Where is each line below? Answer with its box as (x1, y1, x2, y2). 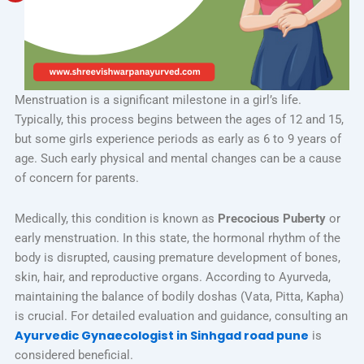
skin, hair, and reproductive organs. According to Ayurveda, (14, 269, 331, 284)
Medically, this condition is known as (14, 210, 218, 226)
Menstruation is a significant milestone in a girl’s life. (14, 93, 301, 108)
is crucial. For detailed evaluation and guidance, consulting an (14, 308, 348, 323)
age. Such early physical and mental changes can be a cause (14, 151, 341, 167)
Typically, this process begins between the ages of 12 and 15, (14, 112, 344, 128)
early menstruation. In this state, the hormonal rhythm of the (14, 230, 340, 245)
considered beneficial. (14, 347, 133, 362)
